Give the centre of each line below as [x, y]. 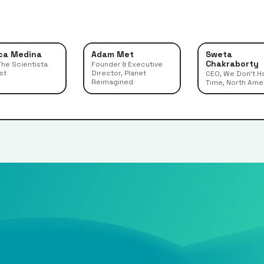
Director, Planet [118, 73]
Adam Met [112, 54]
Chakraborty [232, 64]
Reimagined [112, 82]
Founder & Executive [127, 64]
